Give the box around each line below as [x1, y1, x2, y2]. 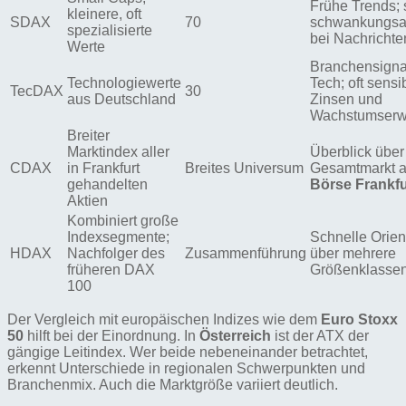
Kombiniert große [67, 213, 179, 228]
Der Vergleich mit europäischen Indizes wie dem [7, 312, 321, 327]
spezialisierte [67, 23, 152, 38]
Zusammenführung [185, 246, 306, 261]
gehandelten [67, 177, 148, 192]
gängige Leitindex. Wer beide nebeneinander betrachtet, [7, 344, 368, 360]
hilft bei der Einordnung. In [24, 328, 199, 343]
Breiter [67, 128, 110, 143]
